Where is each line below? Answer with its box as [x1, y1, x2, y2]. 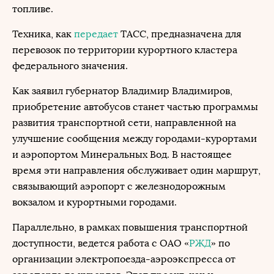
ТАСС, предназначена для [118, 28, 242, 40]
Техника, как [12, 28, 74, 40]
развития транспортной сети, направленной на [12, 117, 236, 128]
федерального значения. [12, 60, 128, 72]
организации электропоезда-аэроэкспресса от [12, 253, 235, 265]
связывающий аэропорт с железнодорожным [12, 180, 226, 192]
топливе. [12, 3, 53, 15]
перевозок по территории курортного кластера [12, 44, 237, 56]
